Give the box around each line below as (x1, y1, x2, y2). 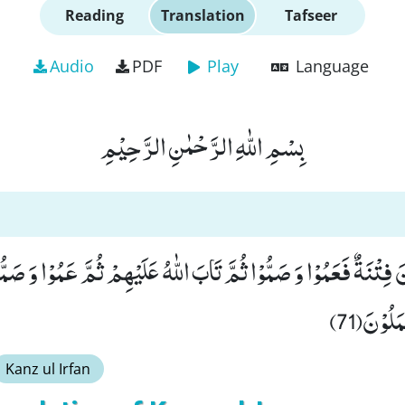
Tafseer (285, 5, 337, 25)
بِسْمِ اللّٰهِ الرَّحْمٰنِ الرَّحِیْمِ (100, 122, 305, 169)
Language (295, 55, 369, 77)
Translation (160, 5, 245, 25)
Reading (64, 5, 124, 25)
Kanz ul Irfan (5, 359, 90, 379)
